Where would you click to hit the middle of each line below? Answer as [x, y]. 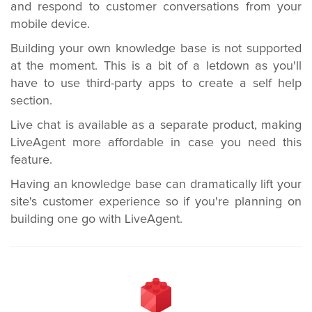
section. [31, 101]
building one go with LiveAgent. [96, 219]
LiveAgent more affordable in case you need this [156, 143]
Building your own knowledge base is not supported [156, 49]
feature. [31, 160]
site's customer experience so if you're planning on [156, 202]
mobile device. [50, 24]
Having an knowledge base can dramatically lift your [156, 185]
